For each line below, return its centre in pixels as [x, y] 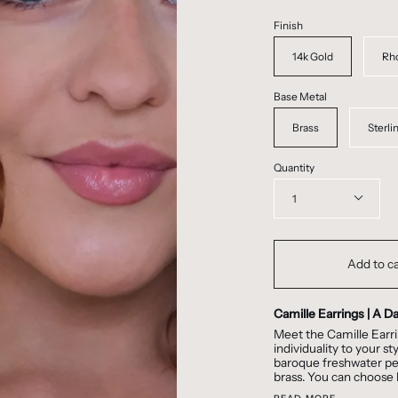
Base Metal [300, 97]
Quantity [294, 168]
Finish [288, 26]
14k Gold [312, 57]
